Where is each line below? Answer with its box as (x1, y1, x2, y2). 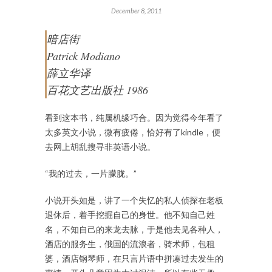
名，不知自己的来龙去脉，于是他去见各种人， (45, 224, 223, 235)
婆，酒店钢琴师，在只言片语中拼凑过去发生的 (45, 253, 223, 264)
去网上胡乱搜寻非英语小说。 (45, 141, 155, 152)
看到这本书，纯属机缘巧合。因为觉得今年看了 (45, 112, 223, 123)
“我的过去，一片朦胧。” (45, 168, 137, 179)
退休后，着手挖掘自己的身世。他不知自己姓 (45, 209, 215, 220)
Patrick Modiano (47, 49, 120, 64)
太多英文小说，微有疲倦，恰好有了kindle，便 (45, 127, 220, 138)
